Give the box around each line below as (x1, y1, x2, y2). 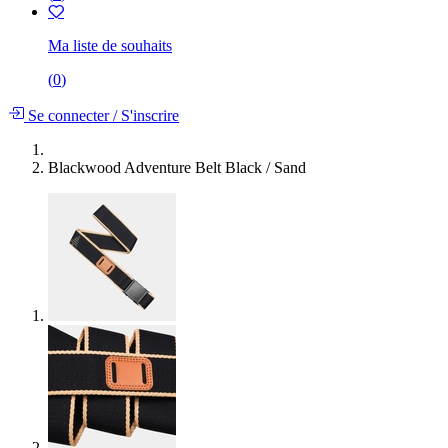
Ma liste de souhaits (48, 36, 172, 54)
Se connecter (24, 106, 113, 124)
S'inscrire (117, 106, 179, 124)
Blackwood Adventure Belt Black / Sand (48, 158, 306, 176)
